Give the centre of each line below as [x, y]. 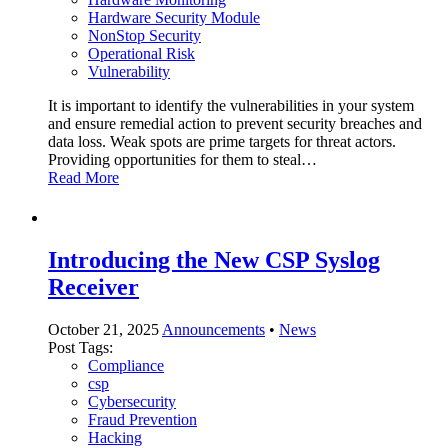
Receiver [93, 286]
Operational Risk [141, 54]
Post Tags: [80, 347]
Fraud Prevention [142, 419]
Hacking [115, 437]
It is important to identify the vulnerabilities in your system [231, 106]
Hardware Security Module [174, 18]
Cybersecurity [132, 401]
